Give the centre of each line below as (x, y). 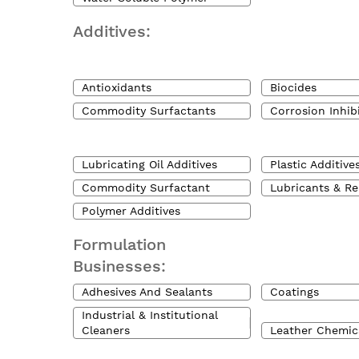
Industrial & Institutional (150, 315)
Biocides (294, 87)
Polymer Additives (131, 211)
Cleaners (106, 330)
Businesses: (119, 266)
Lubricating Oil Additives (149, 164)
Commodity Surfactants (149, 111)
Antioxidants (117, 87)
